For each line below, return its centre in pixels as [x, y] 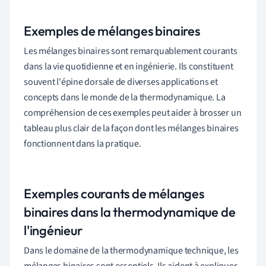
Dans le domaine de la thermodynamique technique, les [131, 250]
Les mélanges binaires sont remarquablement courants [131, 51]
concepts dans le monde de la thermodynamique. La [125, 97]
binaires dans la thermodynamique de [130, 212]
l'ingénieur [53, 230]
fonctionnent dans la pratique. [83, 143]
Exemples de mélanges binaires [112, 31]
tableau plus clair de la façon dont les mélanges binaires [131, 128]
